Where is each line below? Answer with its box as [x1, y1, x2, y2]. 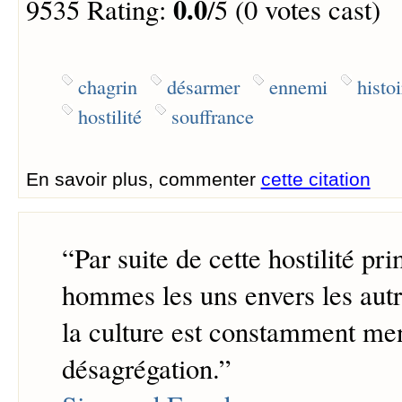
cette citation [260, 168, 371, 189]
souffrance [170, 101, 254, 129]
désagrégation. [61, 350, 219, 388]
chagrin [77, 72, 137, 100]
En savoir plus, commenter [25, 168, 261, 189]
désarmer [166, 72, 240, 100]
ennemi [268, 72, 328, 100]
